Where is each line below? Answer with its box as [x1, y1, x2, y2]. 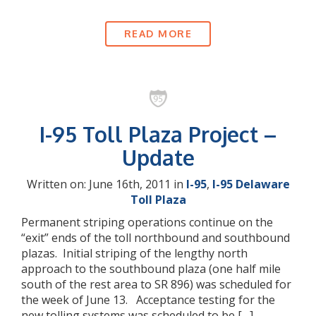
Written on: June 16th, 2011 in [26, 176, 186, 192]
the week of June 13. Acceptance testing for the [21, 292, 275, 308]
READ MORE [123, 28, 193, 39]
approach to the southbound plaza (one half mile [21, 261, 281, 276]
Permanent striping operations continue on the [21, 214, 273, 230]
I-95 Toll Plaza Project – [39, 121, 276, 147]
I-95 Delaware [212, 176, 290, 192]
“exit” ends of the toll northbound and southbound [21, 230, 290, 245]
